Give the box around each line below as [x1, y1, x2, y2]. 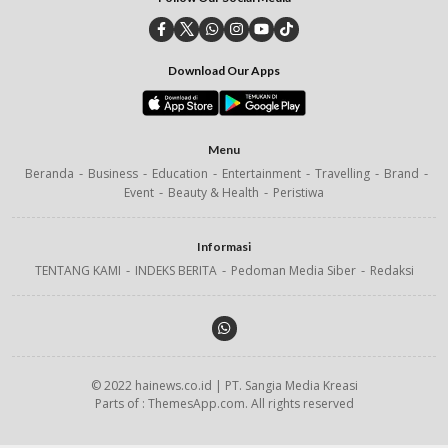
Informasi [197, 238, 251, 254]
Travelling [315, 164, 370, 182]
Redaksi [369, 261, 414, 279]
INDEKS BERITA [134, 261, 217, 279]
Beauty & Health [168, 183, 259, 201]
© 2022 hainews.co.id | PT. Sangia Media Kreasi [90, 376, 358, 394]
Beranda [25, 164, 74, 182]
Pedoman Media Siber [230, 261, 356, 279]
